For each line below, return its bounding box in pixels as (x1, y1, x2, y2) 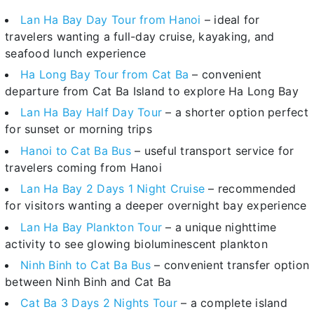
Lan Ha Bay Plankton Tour (20, 219, 162, 234)
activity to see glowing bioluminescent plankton (5, 236, 268, 251)
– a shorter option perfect (162, 105, 308, 120)
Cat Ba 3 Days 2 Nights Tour (20, 296, 177, 310)
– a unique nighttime (162, 219, 277, 234)
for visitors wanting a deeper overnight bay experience (5, 198, 307, 213)
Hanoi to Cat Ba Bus (20, 143, 131, 158)
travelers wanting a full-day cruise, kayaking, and (5, 29, 275, 43)
